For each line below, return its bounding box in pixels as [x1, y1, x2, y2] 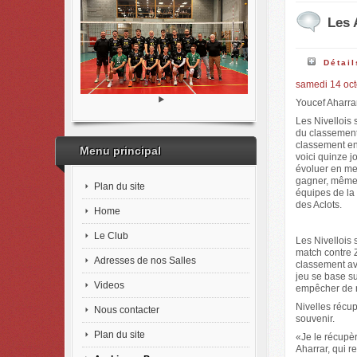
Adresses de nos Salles [93, 254, 196, 266]
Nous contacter [93, 304, 159, 316]
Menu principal [80, 143, 161, 157]
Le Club [93, 229, 128, 241]
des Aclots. [295, 198, 342, 210]
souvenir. [295, 313, 335, 325]
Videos [93, 279, 124, 291]
